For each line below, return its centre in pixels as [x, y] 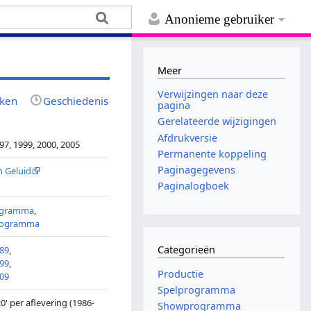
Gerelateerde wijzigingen [217, 121]
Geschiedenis [76, 100]
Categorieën [187, 250]
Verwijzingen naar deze [213, 94]
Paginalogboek [194, 186]
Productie [181, 274]
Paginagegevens [197, 169]
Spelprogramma [197, 290]
